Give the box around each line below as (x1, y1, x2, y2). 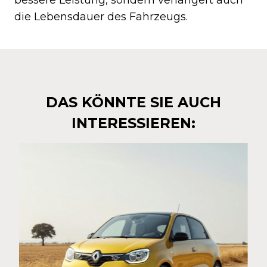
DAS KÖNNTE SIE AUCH (46, 93, 221, 111)
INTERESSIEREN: (72, 114, 195, 132)
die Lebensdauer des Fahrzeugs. (14, 10, 188, 23)
